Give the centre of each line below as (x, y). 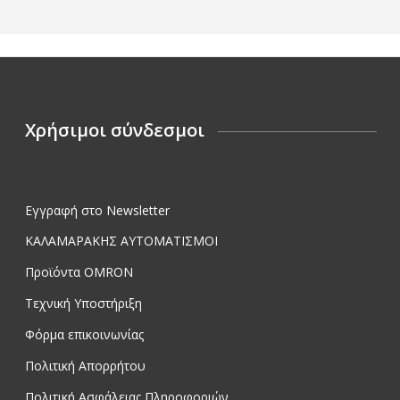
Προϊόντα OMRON (79, 272)
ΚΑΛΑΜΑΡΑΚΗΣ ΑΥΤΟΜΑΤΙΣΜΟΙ (121, 241)
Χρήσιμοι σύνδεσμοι (115, 129)
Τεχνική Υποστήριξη (83, 304)
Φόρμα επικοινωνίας (84, 335)
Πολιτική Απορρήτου (85, 365)
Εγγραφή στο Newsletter (97, 210)
